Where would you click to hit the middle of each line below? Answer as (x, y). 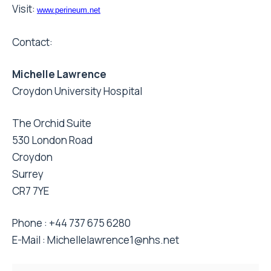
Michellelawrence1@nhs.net (113, 240)
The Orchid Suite (52, 123)
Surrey (28, 174)
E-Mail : (30, 240)
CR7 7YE (31, 191)
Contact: (32, 42)
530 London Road (52, 140)
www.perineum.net (69, 10)
